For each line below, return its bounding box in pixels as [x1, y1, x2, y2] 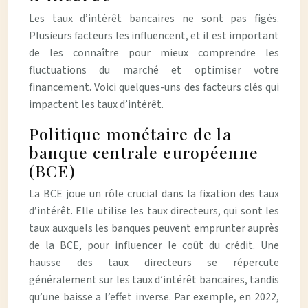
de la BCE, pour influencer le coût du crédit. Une [29, 238, 279, 253]
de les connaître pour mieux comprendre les [29, 45, 279, 60]
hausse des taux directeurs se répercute [29, 255, 279, 270]
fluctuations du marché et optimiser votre [29, 63, 279, 78]
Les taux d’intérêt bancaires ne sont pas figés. [29, 11, 279, 26]
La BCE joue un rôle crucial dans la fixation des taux [29, 186, 279, 201]
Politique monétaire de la [29, 123, 232, 144]
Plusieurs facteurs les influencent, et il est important [29, 28, 279, 43]
